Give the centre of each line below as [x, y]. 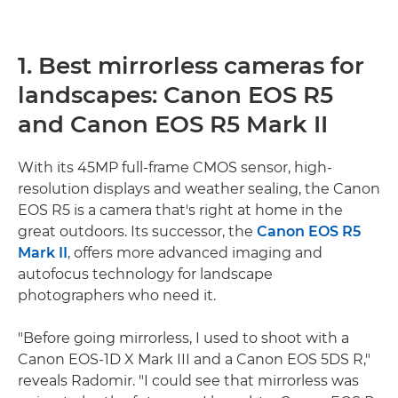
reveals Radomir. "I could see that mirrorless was [188, 380]
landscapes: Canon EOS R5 [175, 95]
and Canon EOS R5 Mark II [173, 124]
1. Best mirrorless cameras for [191, 65]
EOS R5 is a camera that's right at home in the [180, 210]
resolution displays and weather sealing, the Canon [199, 188]
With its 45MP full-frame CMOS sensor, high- [175, 167]
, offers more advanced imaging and [195, 252]
